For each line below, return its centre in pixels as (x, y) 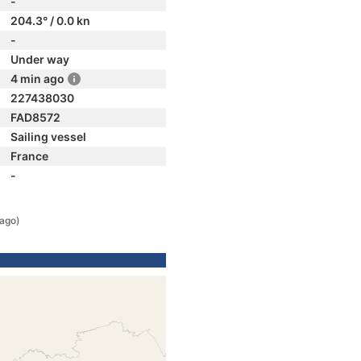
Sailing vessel (48, 137)
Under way (40, 59)
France (29, 156)
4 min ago (37, 79)
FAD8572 (35, 117)
